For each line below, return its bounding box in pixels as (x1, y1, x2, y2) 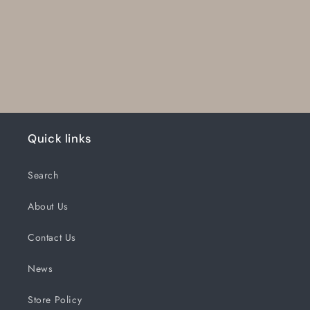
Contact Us (28, 230, 76, 245)
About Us (28, 199, 69, 214)
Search (28, 168, 59, 183)
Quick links (28, 131, 92, 147)
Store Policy (28, 293, 82, 307)
